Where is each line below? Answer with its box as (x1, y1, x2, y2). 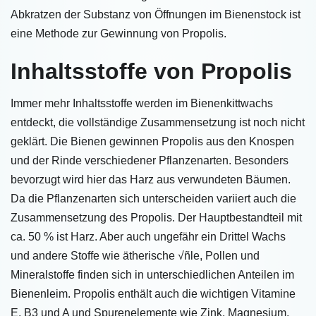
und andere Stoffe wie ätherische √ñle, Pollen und (11, 250, 260, 262)
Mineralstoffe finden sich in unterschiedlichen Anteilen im (11, 269, 294, 281)
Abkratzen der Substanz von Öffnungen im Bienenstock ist (11, 8, 300, 20)
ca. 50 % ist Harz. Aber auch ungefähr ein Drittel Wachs (11, 231, 286, 243)
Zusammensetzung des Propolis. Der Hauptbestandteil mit (11, 212, 302, 224)
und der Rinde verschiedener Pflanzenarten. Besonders (11, 154, 288, 166)
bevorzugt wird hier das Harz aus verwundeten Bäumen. (11, 174, 291, 186)
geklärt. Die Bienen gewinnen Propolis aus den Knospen (11, 135, 294, 147)
